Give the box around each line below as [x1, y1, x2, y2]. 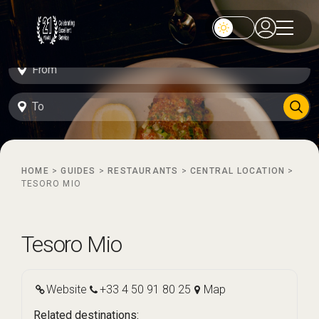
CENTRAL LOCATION [190, 166, 286, 176]
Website [46, 283, 87, 296]
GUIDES [61, 166, 96, 176]
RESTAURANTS [108, 166, 179, 176]
